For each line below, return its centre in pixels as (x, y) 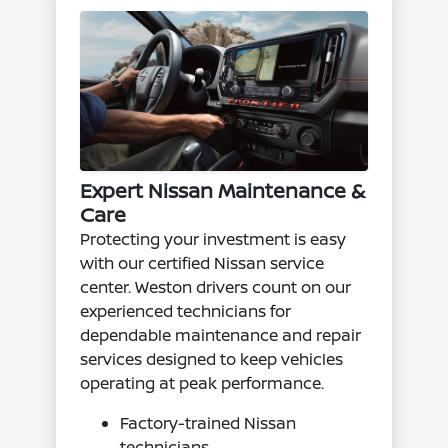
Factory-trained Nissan (208, 422)
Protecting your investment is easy (213, 238)
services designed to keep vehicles (212, 358)
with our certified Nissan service (202, 262)
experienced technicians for (186, 310)
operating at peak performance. (202, 382)
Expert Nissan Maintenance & (223, 190)
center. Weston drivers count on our (216, 286)
